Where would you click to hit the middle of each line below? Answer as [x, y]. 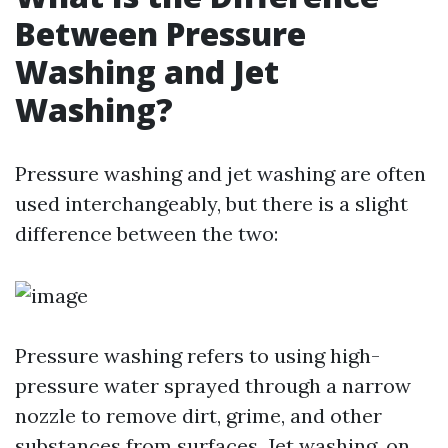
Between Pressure [160, 33]
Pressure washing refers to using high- [197, 355]
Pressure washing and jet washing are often [220, 173]
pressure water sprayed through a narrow [213, 385]
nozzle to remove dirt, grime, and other [198, 415]
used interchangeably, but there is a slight [211, 203]
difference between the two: [146, 233]
